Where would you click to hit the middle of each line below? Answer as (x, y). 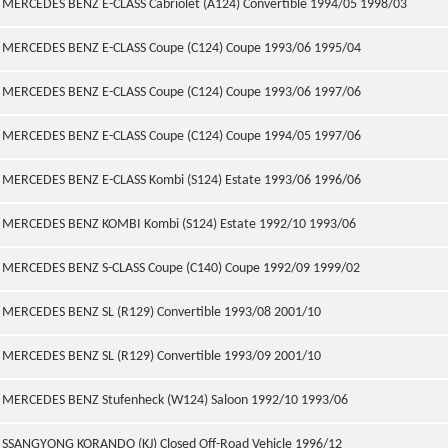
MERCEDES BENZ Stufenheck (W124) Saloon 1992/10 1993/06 (175, 400)
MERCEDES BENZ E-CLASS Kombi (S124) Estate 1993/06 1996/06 (181, 180)
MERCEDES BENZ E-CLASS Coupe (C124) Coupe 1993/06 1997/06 (181, 92)
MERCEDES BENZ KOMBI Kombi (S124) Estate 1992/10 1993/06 (179, 224)
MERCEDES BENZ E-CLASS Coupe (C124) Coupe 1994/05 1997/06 (181, 136)
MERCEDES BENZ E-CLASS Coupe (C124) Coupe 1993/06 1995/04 (181, 48)
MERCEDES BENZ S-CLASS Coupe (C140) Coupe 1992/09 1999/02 (181, 268)
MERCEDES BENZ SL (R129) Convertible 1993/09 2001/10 (161, 356)
